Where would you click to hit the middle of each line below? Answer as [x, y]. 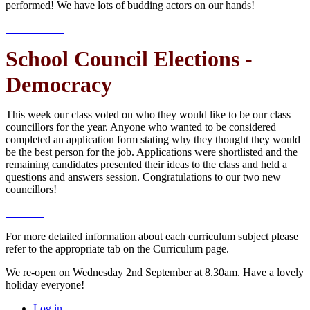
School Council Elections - [129, 58]
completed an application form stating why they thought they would [153, 139]
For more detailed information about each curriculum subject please [152, 236]
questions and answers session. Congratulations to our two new [143, 176]
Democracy [59, 84]
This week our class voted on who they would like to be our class [148, 114]
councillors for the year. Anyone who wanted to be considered [141, 127]
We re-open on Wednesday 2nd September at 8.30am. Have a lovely [155, 272]
